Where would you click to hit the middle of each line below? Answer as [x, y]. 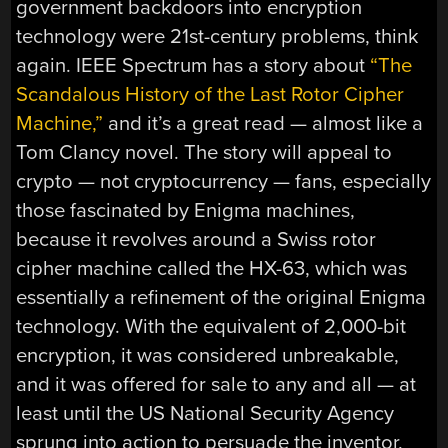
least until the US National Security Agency [205, 413]
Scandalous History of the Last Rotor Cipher [210, 94]
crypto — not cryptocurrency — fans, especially [224, 181]
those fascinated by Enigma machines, [186, 210]
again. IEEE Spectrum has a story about [193, 65]
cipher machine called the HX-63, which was [212, 268]
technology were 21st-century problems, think [217, 36]
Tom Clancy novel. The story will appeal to [204, 152]
